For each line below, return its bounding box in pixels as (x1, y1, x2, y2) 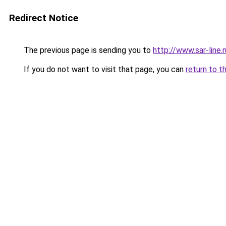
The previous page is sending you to (22, 45, 153, 55)
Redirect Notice (9, 12, 78, 24)
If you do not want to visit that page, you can (22, 65, 186, 74)
